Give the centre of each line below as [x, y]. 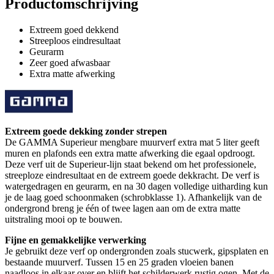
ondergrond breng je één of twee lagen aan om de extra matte [123, 209]
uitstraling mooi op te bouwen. [64, 220]
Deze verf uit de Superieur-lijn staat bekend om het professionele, [131, 165]
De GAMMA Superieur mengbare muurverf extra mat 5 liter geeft [132, 143]
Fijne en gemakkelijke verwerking [76, 240]
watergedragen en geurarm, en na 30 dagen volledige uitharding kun [136, 187]
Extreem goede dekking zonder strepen [86, 131]
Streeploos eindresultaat [75, 41]
